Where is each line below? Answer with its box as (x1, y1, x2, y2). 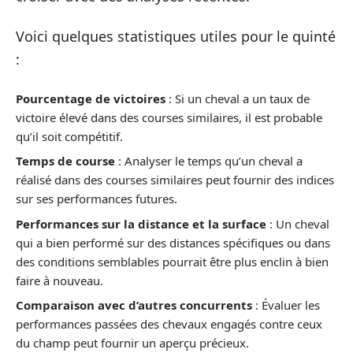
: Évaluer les (252, 297, 320, 314)
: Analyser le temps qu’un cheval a (115, 153, 303, 169)
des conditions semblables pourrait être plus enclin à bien (16, 253, 329, 269)
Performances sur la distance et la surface (16, 215, 266, 232)
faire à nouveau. (16, 272, 103, 288)
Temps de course (16, 153, 115, 169)
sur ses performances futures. (16, 191, 177, 207)
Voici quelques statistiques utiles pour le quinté (16, 27, 336, 46)
